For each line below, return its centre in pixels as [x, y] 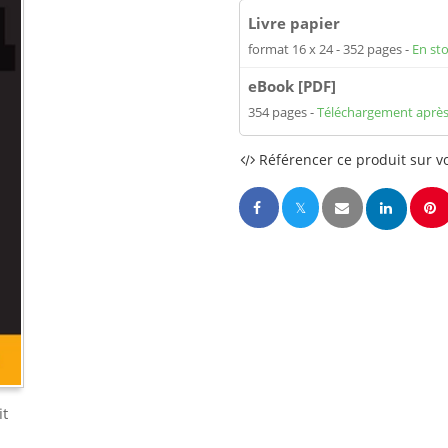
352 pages [374, 49]
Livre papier [294, 23]
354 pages [279, 112]
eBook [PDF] [292, 86]
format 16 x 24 [292, 49]
